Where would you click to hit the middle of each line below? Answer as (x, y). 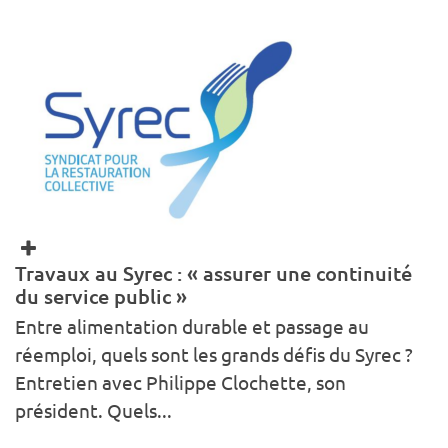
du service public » (101, 297)
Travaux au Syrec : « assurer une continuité (213, 274)
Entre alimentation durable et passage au (192, 327)
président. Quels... (93, 411)
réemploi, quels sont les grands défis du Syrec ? (214, 355)
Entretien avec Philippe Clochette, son (180, 383)
